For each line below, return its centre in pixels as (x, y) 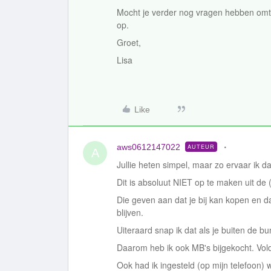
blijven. (131, 212)
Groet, (129, 42)
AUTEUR (201, 147)
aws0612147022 (149, 147)
